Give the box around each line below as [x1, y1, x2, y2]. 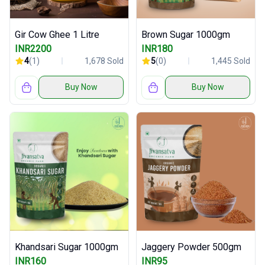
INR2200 [15, 43, 51, 54]
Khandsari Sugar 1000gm [15, 241, 118, 253]
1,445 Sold [211, 56, 250, 66]
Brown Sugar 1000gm [141, 28, 230, 40]
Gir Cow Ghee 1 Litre [15, 28, 99, 40]
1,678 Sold [85, 56, 124, 66]
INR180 [141, 43, 173, 54]
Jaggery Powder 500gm [141, 241, 241, 253]
